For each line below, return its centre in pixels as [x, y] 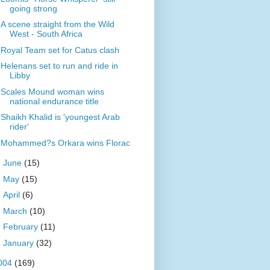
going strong [33, 8]
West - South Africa [46, 34]
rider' [19, 127]
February [21, 227]
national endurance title [54, 101]
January [19, 243]
